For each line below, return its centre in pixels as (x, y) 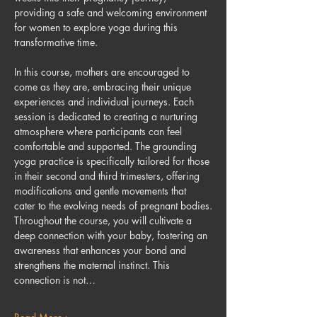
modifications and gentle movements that (102, 191)
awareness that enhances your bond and (102, 250)
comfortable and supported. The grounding (107, 146)
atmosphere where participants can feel (99, 131)
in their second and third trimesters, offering (108, 176)
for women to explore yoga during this (97, 27)
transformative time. (56, 42)
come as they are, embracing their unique (104, 87)
